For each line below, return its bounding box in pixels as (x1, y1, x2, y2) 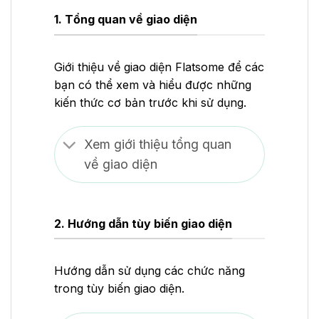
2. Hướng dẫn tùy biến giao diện (54, 216, 232, 231)
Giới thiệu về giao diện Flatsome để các (54, 59, 264, 74)
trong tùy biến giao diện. (54, 281, 184, 296)
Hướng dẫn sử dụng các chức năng (54, 263, 245, 278)
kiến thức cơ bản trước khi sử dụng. (54, 95, 246, 110)
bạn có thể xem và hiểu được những (54, 77, 251, 92)
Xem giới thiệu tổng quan (84, 137, 232, 152)
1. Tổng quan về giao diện (54, 12, 197, 27)
